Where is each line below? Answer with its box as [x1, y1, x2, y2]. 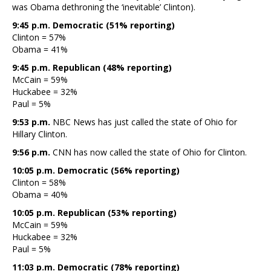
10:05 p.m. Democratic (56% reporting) [12, 164, 180, 176]
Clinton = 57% [12, 31, 66, 43]
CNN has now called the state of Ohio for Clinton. [53, 146, 247, 158]
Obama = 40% [12, 188, 68, 200]
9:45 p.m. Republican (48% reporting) [12, 61, 172, 73]
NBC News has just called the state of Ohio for [53, 116, 237, 128]
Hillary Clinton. [12, 128, 67, 140]
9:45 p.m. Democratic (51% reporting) [12, 19, 175, 31]
